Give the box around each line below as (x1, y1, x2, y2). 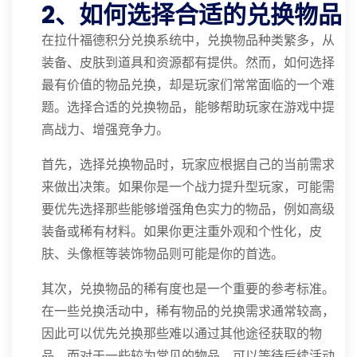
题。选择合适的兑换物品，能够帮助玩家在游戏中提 (41, 100, 335, 114)
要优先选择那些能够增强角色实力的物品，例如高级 (41, 202, 335, 216)
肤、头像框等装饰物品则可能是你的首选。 (41, 247, 284, 261)
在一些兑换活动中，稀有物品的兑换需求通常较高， (41, 304, 335, 318)
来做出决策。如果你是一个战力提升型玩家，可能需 (41, 180, 335, 194)
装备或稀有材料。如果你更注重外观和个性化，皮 (41, 225, 322, 238)
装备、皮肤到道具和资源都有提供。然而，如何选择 (41, 56, 335, 69)
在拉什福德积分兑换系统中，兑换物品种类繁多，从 (41, 33, 335, 47)
